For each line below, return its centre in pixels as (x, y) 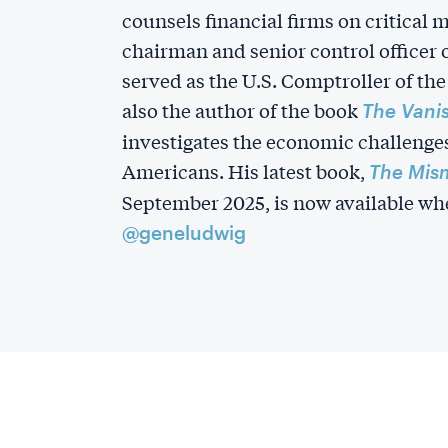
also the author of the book (242, 110)
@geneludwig (184, 232)
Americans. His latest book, (245, 171)
